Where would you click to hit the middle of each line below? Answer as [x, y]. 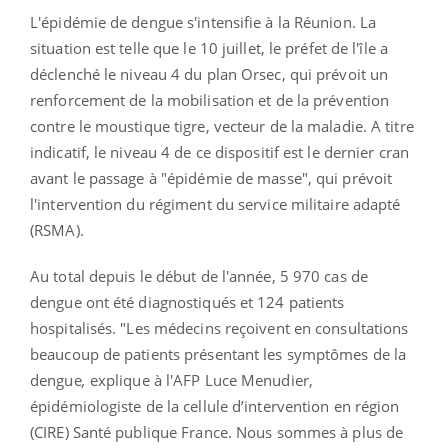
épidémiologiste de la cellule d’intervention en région [215, 406]
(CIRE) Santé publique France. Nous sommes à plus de [217, 432]
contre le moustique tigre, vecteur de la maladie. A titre [222, 126]
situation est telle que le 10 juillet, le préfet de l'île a [209, 48]
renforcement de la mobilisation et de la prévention [210, 100]
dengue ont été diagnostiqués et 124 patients [187, 302]
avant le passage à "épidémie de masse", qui [184, 178]
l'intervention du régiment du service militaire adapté [215, 204]
